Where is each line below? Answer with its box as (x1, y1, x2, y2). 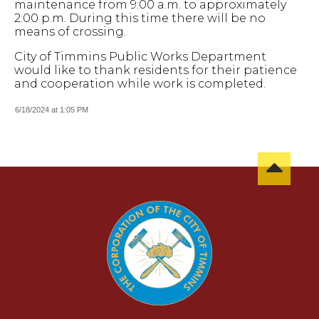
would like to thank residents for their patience (14, 63, 297, 77)
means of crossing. (14, 25, 129, 38)
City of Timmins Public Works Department (14, 50, 266, 63)
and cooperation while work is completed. (14, 77, 268, 90)
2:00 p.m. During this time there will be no (14, 11, 266, 25)
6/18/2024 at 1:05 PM (15, 105, 88, 114)
